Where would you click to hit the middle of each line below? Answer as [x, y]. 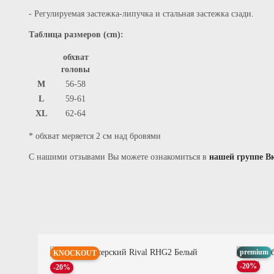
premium [254, 252]
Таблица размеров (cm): [76, 35]
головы [76, 70]
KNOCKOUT [75, 254]
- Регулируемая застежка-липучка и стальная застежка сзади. [141, 14]
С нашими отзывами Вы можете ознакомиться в [119, 157]
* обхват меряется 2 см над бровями [95, 136]
